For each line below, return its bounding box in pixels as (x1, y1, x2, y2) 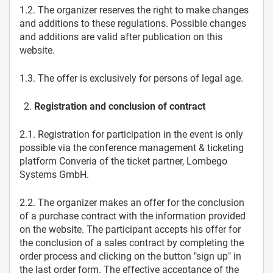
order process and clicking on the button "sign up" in (19, 250, 241, 262)
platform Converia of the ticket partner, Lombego (19, 155, 227, 167)
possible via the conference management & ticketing (19, 142, 244, 154)
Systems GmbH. (19, 169, 89, 180)
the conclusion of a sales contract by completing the (19, 237, 244, 249)
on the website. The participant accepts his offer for (19, 224, 241, 235)
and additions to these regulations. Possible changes (19, 18, 246, 29)
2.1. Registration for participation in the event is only (19, 129, 243, 140)
